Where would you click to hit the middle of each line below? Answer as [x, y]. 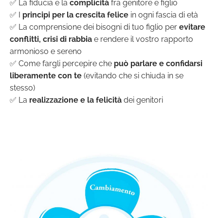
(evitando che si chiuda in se [133, 76]
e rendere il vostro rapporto [143, 39]
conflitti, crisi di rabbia [51, 39]
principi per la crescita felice [75, 15]
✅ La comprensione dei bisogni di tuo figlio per [94, 27]
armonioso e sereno [46, 52]
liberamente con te [46, 76]
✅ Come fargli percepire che [62, 64]
